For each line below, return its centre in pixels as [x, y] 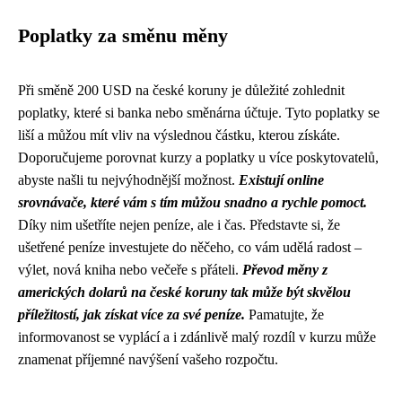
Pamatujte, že [284, 315]
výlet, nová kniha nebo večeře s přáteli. [130, 270]
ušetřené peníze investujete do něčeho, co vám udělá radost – [190, 248]
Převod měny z [285, 270]
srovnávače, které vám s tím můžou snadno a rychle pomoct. [192, 203]
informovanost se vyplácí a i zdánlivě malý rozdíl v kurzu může [197, 337]
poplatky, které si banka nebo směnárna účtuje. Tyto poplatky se [199, 113]
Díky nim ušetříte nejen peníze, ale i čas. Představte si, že [179, 225]
